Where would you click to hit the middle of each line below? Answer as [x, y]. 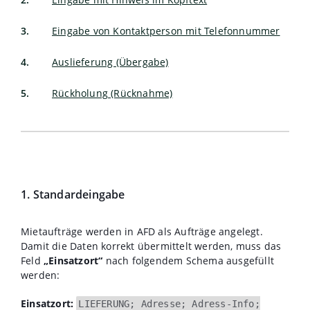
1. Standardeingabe [73, 194]
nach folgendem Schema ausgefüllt [189, 261]
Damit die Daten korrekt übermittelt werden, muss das [151, 246]
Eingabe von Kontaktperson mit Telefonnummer [166, 31]
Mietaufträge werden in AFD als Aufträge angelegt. [142, 231]
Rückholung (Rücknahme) [112, 93]
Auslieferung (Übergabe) [110, 62]
